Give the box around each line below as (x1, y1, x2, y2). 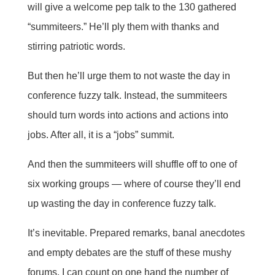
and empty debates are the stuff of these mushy (27, 247, 231, 258)
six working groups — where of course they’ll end (27, 178, 241, 189)
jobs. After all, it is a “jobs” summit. (27, 129, 174, 140)
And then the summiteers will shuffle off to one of (27, 158, 237, 169)
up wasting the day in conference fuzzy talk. (27, 198, 216, 209)
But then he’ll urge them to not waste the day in (27, 70, 230, 81)
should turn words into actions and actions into (27, 109, 228, 120)
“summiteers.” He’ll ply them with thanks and (27, 21, 219, 32)
